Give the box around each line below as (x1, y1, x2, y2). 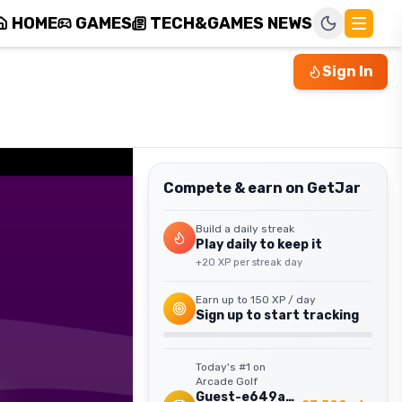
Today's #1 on (196, 361, 266, 373)
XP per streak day (215, 257, 302, 268)
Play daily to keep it (196, 237, 322, 252)
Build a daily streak (196, 223, 294, 235)
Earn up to (196, 293, 250, 306)
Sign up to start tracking (196, 308, 359, 323)
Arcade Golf (196, 375, 258, 388)
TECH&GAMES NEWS (150, 13, 312, 33)
